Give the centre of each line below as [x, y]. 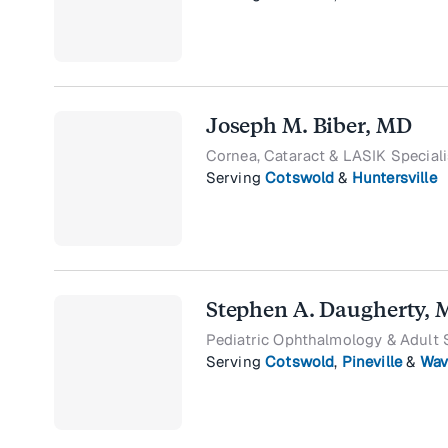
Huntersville [394, 178]
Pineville [372, 362]
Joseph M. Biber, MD [308, 126]
